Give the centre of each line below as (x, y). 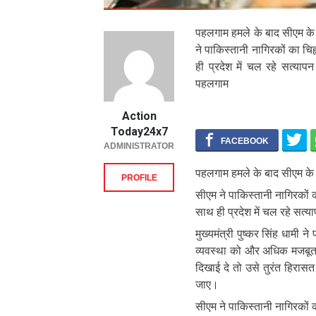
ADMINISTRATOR (139, 146)
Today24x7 (139, 132)
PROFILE (139, 178)
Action (139, 116)
